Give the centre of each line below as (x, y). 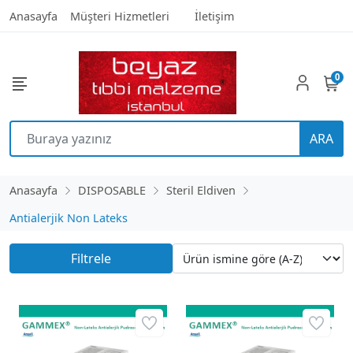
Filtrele (91, 258)
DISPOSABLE (112, 190)
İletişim (214, 16)
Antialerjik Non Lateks (69, 218)
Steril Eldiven (201, 190)
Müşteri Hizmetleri (120, 16)
